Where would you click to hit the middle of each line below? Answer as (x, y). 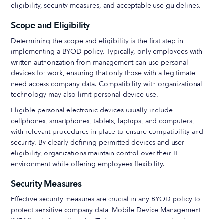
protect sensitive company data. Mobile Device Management (106, 210)
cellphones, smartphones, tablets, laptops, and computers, (103, 121)
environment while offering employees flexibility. (88, 164)
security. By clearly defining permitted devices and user (98, 142)
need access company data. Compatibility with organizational (107, 84)
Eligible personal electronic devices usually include (92, 110)
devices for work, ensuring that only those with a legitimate (103, 73)
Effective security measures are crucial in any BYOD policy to (106, 199)
